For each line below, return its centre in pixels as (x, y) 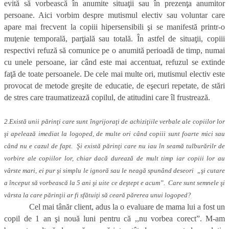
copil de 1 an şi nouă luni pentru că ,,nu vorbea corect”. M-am (114, 219)
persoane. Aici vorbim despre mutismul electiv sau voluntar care (114, 15)
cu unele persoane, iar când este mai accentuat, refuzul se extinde (114, 62)
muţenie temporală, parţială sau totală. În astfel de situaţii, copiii (114, 39)
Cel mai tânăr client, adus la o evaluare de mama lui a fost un (114, 207)
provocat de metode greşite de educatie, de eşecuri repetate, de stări (114, 86)
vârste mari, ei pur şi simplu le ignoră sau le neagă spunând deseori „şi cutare (114, 171)
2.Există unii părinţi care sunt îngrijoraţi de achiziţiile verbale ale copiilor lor (114, 122)
